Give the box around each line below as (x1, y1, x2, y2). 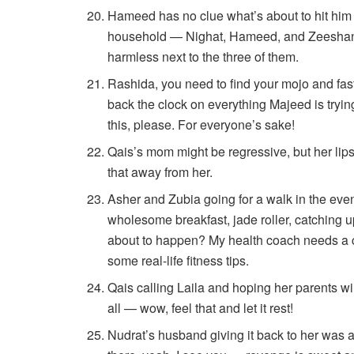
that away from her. (107, 162, 213, 181)
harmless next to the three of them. (107, 47, 299, 66)
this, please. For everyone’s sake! (107, 115, 296, 134)
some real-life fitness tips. (107, 250, 250, 269)
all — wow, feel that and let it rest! (107, 298, 294, 317)
